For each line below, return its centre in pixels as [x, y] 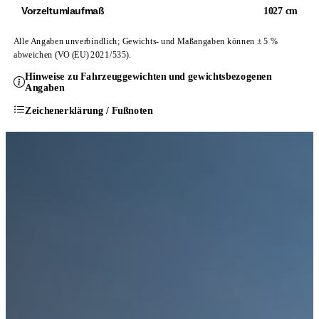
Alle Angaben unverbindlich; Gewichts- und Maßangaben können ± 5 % [146, 41]
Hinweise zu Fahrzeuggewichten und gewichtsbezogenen [148, 76]
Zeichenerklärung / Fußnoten [89, 110]
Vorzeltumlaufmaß [63, 11]
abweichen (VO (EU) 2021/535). [72, 54]
